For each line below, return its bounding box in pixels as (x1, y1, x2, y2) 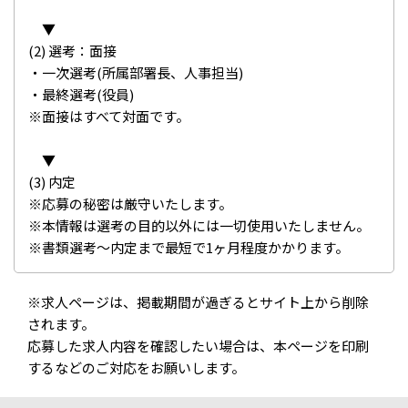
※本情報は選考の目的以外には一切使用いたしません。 (28, 216, 370, 236)
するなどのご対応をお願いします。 (27, 358, 245, 378)
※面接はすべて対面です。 (28, 107, 189, 127)
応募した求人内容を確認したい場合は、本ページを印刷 (27, 336, 369, 356)
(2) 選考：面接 (28, 41, 117, 61)
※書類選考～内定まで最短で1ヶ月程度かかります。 (28, 238, 349, 258)
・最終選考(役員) (28, 85, 134, 105)
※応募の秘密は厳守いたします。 (28, 194, 232, 214)
